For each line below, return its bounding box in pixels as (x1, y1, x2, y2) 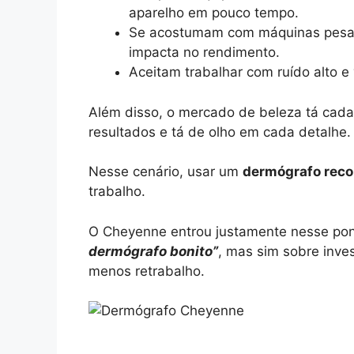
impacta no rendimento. (129, 44, 280, 61)
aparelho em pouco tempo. (129, 5, 299, 21)
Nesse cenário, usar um (88, 164, 243, 180)
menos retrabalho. (88, 262, 205, 279)
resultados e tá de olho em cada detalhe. (88, 123, 351, 140)
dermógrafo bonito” (88, 243, 218, 259)
